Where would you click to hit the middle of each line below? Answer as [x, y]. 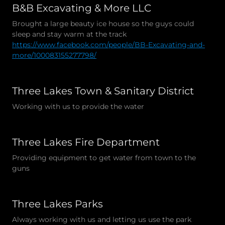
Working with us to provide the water [78, 106]
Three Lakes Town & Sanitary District [103, 91]
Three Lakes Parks [58, 204]
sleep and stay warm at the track [69, 34]
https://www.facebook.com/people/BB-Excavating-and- [108, 44]
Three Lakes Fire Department [86, 142]
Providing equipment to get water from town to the [104, 157]
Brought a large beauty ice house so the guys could [103, 23]
